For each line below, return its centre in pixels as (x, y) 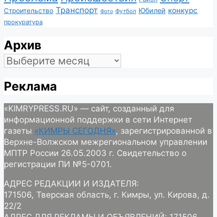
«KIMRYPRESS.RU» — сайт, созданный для (90, 109)
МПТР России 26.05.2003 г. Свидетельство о (95, 153)
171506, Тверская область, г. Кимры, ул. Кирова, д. (107, 195)
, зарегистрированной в (164, 131)
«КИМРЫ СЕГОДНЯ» (75, 131)
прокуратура (23, 22)
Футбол (126, 11)
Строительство (29, 10)
